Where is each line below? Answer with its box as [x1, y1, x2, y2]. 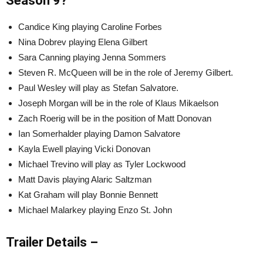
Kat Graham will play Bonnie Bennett [18, 189, 158, 200]
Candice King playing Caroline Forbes [18, 21, 162, 32]
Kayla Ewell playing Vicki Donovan [18, 143, 150, 154]
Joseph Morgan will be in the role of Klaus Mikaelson [18, 97, 218, 108]
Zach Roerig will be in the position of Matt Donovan [18, 113, 211, 123]
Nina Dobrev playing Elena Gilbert [18, 36, 147, 47]
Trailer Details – [6, 234, 98, 249]
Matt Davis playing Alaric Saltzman [18, 174, 151, 184]
